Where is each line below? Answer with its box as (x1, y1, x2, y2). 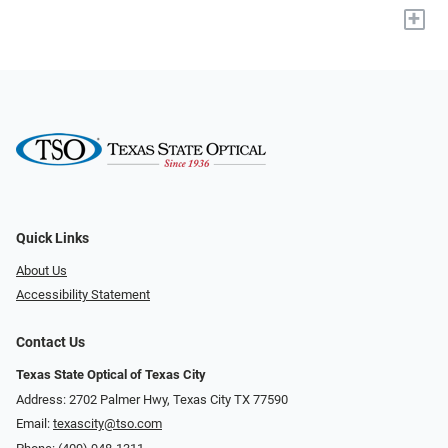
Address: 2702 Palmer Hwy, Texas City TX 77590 (16, 391, 288, 407)
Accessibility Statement (16, 287, 150, 303)
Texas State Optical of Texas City (16, 367, 206, 383)
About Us (16, 262, 67, 278)
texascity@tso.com (53, 416, 162, 432)
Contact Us (16, 334, 85, 352)
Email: (16, 416, 53, 432)
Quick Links (16, 229, 89, 247)
